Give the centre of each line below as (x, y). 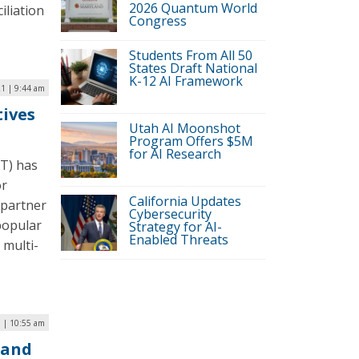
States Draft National (193, 68)
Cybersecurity (170, 214)
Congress (158, 21)
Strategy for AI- (175, 227)
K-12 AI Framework (186, 81)
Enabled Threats (179, 240)
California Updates (185, 201)
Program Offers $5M (191, 141)
